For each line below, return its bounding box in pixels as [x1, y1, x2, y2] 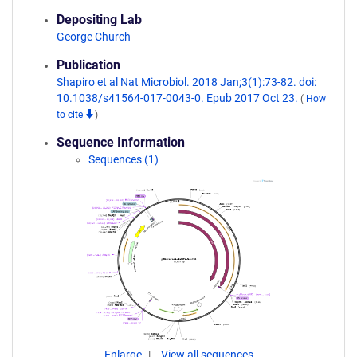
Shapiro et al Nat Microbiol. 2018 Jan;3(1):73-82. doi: [57, 76, 316, 88]
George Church [57, 30, 131, 43]
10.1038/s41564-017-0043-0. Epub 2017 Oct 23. [57, 92, 300, 104]
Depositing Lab [57, 12, 142, 27]
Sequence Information [57, 135, 185, 150]
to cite [57, 109, 85, 120]
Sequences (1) [88, 153, 159, 166]
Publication [57, 57, 120, 73]
